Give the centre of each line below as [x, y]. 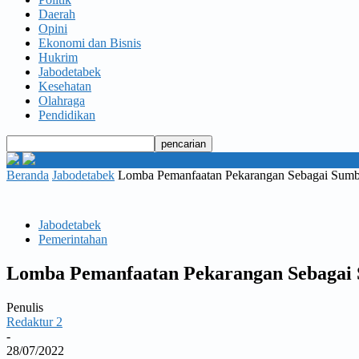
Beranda [28, 175]
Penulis [25, 307]
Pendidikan [67, 115]
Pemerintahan [73, 239]
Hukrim [58, 57]
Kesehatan [65, 86]
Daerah [57, 14]
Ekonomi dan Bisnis [90, 43]
